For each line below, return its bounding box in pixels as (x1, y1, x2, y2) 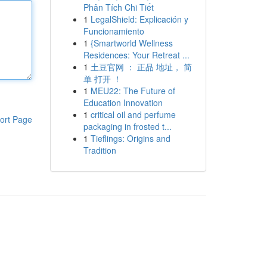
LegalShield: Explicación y (90, 13, 188, 25)
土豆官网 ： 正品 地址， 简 (90, 61, 192, 73)
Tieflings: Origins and (90, 132, 170, 144)
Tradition (83, 144, 116, 156)
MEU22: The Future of (90, 85, 175, 97)
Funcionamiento (83, 25, 144, 37)
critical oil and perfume (90, 108, 176, 120)
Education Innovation (83, 97, 163, 108)
